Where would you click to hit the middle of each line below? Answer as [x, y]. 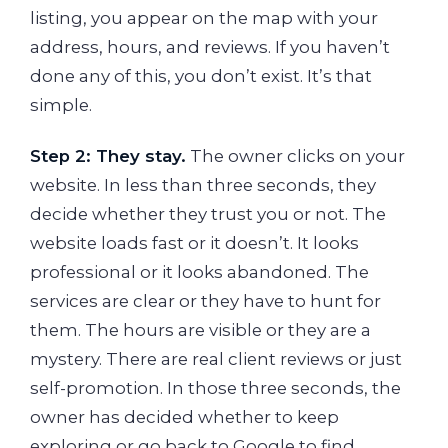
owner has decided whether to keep [184, 417]
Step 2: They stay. [108, 156]
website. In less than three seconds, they [203, 185]
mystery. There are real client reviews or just [216, 359]
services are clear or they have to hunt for [205, 301]
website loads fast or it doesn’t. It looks [194, 243]
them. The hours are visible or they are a [200, 330]
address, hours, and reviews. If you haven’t [210, 46]
